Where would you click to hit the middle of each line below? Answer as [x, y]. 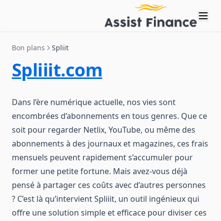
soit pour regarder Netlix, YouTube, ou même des [104, 130]
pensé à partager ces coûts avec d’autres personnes [109, 185]
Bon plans [28, 48]
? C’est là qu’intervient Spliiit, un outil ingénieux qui [106, 199]
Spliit [60, 48]
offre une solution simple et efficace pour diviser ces [109, 213]
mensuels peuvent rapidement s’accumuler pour [102, 157]
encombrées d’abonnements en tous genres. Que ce [110, 116]
